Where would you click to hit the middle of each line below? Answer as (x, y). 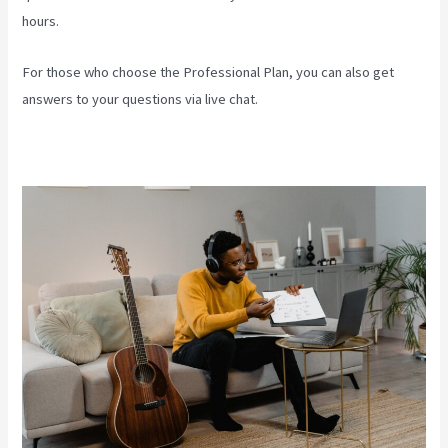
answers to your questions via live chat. (140, 98)
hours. (41, 21)
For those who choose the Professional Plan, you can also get (208, 71)
